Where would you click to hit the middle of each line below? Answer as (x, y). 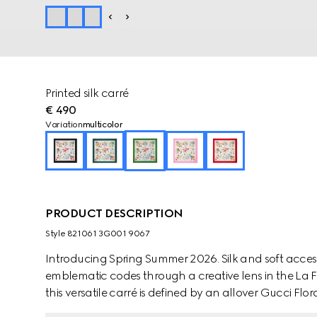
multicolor (103, 125)
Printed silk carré (87, 93)
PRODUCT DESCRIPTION (114, 213)
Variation (64, 125)
